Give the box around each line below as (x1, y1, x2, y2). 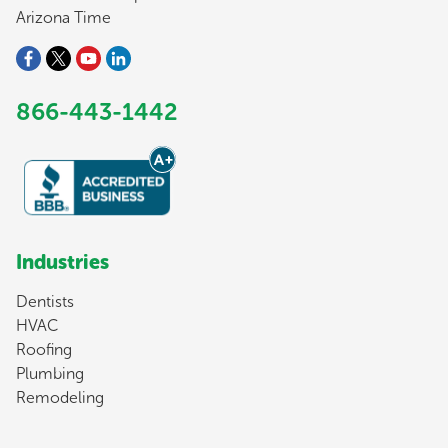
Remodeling (16, 387, 104, 407)
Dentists (16, 291, 74, 311)
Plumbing (16, 363, 84, 383)
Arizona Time (16, 7, 111, 27)
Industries (16, 249, 109, 274)
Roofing (16, 339, 72, 359)
